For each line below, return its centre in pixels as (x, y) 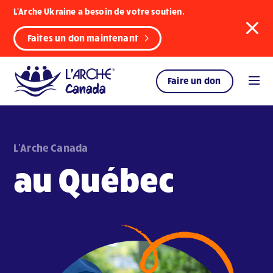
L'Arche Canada (51, 147)
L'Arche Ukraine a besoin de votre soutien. (99, 11)
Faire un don (194, 80)
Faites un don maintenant (83, 38)
